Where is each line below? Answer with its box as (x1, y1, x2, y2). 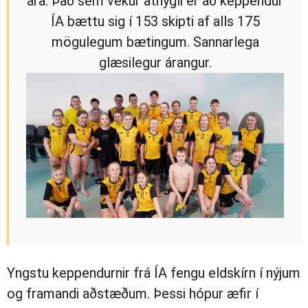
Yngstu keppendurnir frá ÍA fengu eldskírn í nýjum (7, 264, 300, 281)
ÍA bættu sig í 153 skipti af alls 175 (50, 12, 260, 30)
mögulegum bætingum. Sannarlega (51, 33, 259, 50)
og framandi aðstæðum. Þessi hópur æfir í (7, 285, 258, 302)
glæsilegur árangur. (98, 54, 212, 71)
